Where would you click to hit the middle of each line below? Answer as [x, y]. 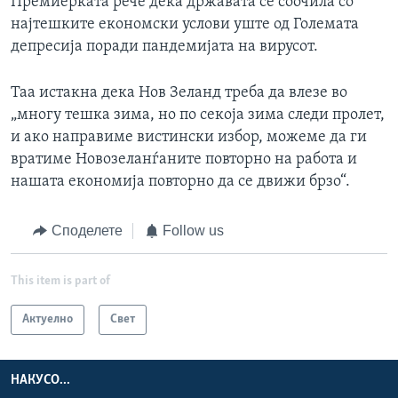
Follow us [193, 231]
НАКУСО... [40, 380]
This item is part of [60, 281]
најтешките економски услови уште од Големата [185, 25]
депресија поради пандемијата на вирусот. [164, 47]
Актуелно [48, 319]
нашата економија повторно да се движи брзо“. [180, 182]
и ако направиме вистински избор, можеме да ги [189, 138]
